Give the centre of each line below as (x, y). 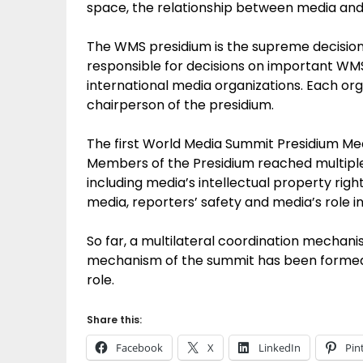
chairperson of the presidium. (180, 105)
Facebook (139, 348)
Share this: (114, 320)
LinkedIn (280, 348)
